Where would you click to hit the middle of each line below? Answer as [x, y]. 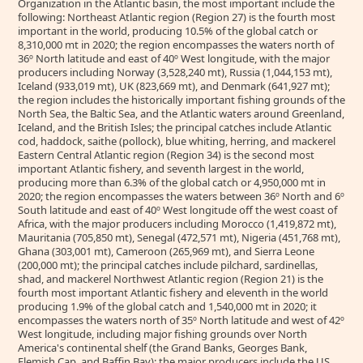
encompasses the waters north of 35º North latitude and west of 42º [181, 320]
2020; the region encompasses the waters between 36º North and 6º [181, 196]
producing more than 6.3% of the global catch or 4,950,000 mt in [172, 182]
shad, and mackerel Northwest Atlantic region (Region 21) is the [171, 279]
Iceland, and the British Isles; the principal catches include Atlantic [175, 127]
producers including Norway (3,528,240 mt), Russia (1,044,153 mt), [175, 72]
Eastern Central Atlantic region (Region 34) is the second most [166, 155]
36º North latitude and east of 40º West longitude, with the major [174, 58]
